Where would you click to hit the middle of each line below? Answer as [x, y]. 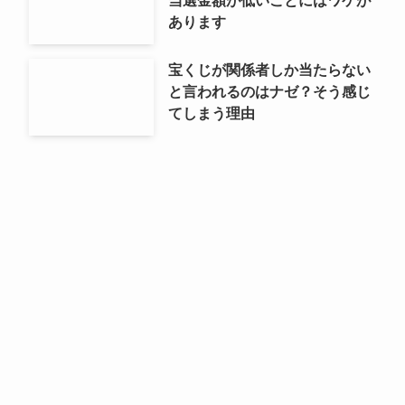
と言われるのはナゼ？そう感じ [269, 92]
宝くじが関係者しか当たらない [269, 70]
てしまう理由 [211, 113]
